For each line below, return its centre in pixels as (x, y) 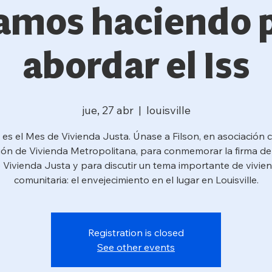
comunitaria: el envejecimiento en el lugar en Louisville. (136, 180)
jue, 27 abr (107, 110)
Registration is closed (136, 233)
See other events (136, 247)
